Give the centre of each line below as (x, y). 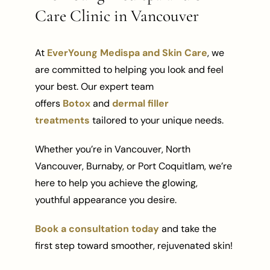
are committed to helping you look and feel (130, 69)
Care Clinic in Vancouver (117, 15)
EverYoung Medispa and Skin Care (127, 52)
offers (49, 103)
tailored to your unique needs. (157, 120)
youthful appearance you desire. (106, 199)
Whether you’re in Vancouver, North (113, 149)
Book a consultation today (97, 228)
